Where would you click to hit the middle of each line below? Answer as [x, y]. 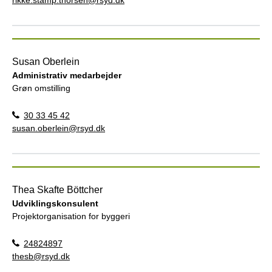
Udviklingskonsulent [55, 203]
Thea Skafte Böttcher [57, 189]
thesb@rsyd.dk [41, 256]
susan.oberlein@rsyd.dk [59, 128]
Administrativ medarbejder [67, 75]
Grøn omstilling [41, 88]
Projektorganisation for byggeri [71, 216]
